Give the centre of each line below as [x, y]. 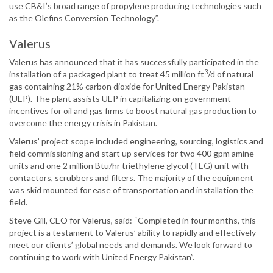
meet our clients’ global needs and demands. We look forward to [131, 245]
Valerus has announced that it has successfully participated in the [134, 62]
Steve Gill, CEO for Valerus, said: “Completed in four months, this [133, 221]
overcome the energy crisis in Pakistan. [83, 123]
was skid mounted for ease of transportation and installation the [131, 190]
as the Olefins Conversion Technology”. [84, 18]
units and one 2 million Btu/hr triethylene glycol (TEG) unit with [129, 166]
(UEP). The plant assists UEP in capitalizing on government [120, 99]
